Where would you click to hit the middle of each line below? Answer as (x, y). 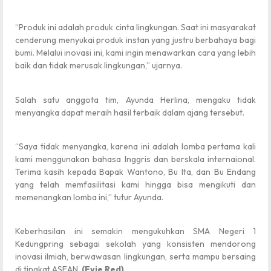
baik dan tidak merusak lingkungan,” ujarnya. (99, 66)
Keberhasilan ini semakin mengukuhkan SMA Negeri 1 (135, 231)
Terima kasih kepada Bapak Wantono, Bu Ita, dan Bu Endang (135, 172)
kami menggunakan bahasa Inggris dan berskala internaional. (135, 159)
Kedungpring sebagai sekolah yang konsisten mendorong (135, 244)
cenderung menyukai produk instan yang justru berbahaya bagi (135, 40)
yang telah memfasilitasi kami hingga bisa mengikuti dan (135, 185)
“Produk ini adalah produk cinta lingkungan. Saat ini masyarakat (135, 28)
